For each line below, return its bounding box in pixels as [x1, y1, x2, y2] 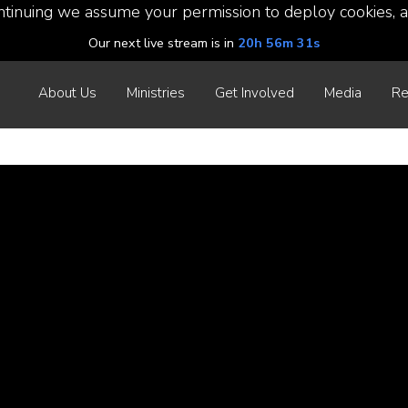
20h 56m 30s [238, 34, 320, 52]
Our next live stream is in [88, 34, 238, 52]
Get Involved [215, 84, 294, 102]
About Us [38, 84, 97, 102]
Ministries [127, 84, 185, 102]
